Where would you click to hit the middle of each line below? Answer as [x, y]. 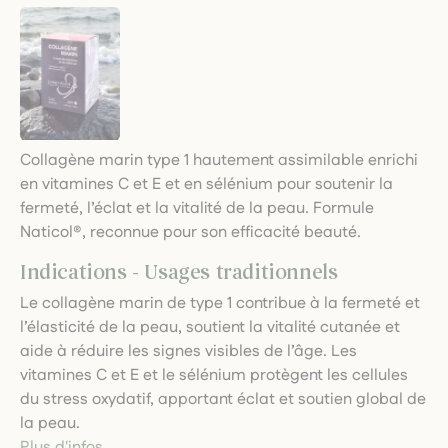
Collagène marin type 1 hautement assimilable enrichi [219, 160]
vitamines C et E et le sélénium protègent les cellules [214, 375]
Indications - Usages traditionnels [179, 272]
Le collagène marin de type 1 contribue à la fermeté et [220, 303]
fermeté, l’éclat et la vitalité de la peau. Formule [197, 208]
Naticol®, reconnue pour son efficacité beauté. [190, 232]
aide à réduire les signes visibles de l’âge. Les [188, 351]
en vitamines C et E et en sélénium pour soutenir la [206, 184]
